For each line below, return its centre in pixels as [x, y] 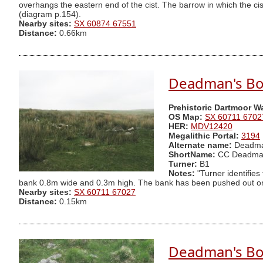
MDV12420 [212, 127]
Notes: [182, 174]
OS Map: [186, 117]
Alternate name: [201, 146]
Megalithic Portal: [204, 136]
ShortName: [192, 155]
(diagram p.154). [50, 15]
